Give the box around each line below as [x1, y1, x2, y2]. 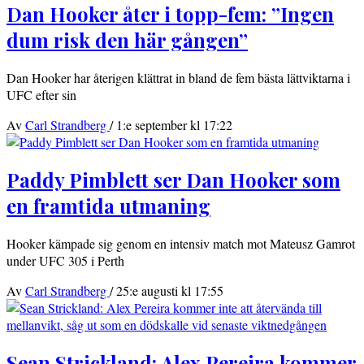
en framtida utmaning [6, 193, 210, 219]
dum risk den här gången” [6, 27, 248, 54]
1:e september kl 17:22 [116, 116, 232, 134]
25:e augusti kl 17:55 [116, 281, 223, 299]
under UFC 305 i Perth [6, 251, 124, 269]
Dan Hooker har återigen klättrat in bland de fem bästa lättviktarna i [6, 69, 350, 87]
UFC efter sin [6, 86, 76, 104]
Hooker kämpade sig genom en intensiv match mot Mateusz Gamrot [6, 234, 355, 252]
